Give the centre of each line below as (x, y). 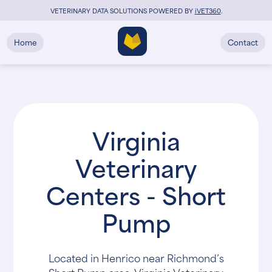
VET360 (209, 10)
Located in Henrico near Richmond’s (136, 257)
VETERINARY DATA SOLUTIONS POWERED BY (122, 10)
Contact (243, 42)
